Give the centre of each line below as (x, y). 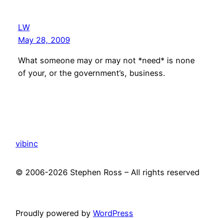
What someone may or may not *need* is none (106, 61)
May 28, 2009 (44, 40)
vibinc (27, 144)
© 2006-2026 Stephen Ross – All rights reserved (108, 172)
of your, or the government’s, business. (91, 73)
